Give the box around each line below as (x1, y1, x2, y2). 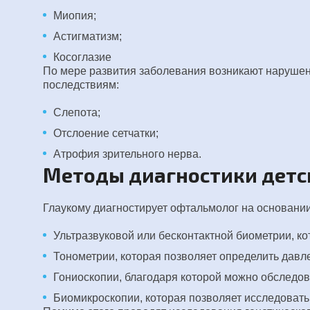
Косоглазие (53, 51, 111, 63)
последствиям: (43, 79, 119, 91)
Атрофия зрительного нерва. (53, 148, 201, 160)
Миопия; (53, 10, 96, 21)
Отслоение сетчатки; (53, 127, 158, 139)
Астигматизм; (53, 30, 122, 42)
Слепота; (53, 107, 100, 118)
